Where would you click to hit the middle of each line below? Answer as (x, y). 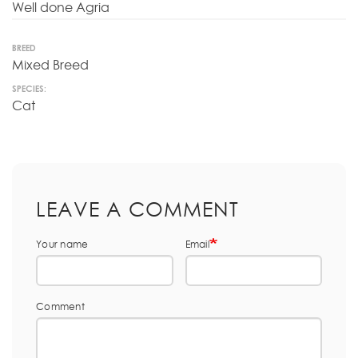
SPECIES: (29, 89)
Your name (62, 244)
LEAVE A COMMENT (137, 208)
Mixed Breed (50, 65)
